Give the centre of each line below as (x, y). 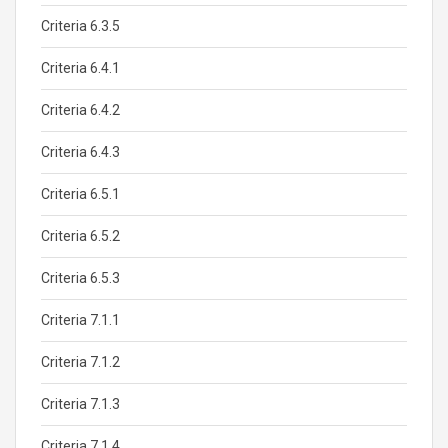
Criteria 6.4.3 (80, 152)
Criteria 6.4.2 (80, 110)
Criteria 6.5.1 (80, 194)
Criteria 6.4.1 (80, 68)
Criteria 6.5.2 (80, 236)
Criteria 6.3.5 (80, 26)
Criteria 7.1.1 (80, 320)
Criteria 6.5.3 (80, 278)
